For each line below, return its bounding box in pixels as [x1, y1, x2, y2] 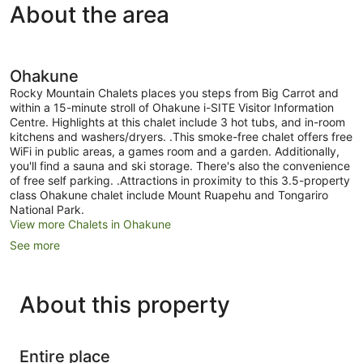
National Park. [10, 203, 84, 217]
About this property [19, 291, 230, 319]
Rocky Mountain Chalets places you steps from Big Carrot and [10, 86, 339, 100]
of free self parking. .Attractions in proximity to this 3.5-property [10, 173, 350, 188]
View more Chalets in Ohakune [10, 217, 171, 232]
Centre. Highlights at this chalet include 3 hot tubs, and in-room [10, 115, 345, 130]
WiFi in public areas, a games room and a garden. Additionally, [10, 144, 340, 159]
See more [10, 238, 60, 253]
